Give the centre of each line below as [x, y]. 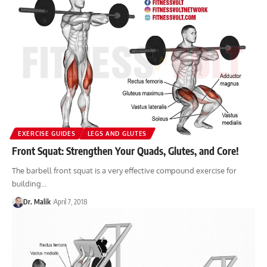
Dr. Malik [37, 201]
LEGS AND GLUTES [117, 133]
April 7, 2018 [70, 201]
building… [29, 183]
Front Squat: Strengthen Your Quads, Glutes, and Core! [125, 150]
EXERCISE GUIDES [47, 133]
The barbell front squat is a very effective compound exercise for [124, 170]
